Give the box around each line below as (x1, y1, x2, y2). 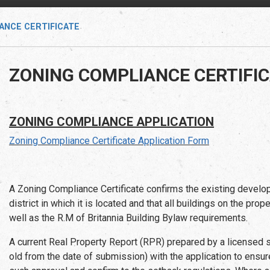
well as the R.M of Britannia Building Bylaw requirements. (9, 212, 248, 224)
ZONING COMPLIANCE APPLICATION (9, 114, 214, 129)
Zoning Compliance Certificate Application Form (9, 134, 209, 146)
